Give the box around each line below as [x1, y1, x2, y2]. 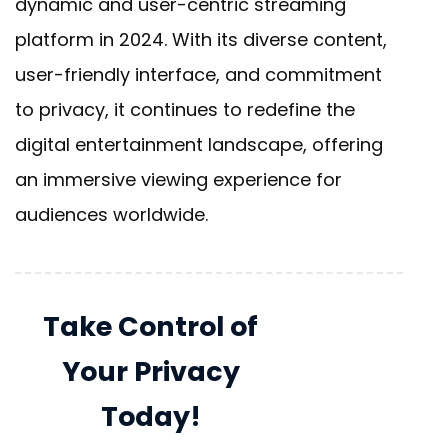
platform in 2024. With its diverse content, [15, 27, 387, 53]
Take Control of [43, 308, 259, 346]
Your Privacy [61, 353, 240, 391]
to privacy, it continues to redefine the [15, 97, 355, 123]
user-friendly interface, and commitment [15, 62, 382, 88]
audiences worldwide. [15, 202, 208, 228]
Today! [100, 398, 201, 436]
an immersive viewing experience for [15, 167, 342, 193]
